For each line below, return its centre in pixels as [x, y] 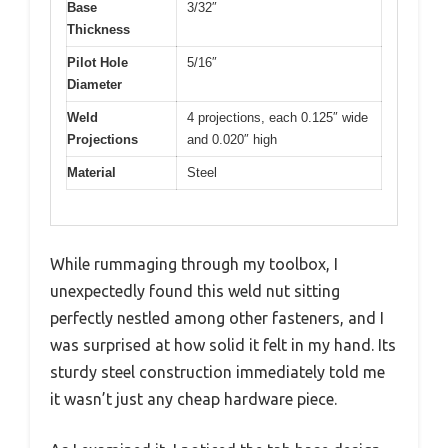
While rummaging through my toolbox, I [194, 263]
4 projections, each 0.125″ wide [277, 118]
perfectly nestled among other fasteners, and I [217, 317]
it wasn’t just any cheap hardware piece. [193, 398]
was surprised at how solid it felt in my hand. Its [223, 344]
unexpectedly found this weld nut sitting [195, 290]
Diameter [94, 85]
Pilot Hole [97, 63]
